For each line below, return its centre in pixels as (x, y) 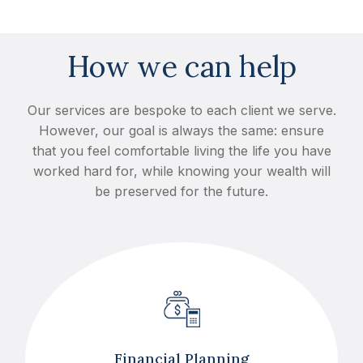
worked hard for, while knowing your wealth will (181, 171)
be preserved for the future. (181, 191)
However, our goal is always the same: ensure (181, 130)
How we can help (181, 66)
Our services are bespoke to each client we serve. (181, 110)
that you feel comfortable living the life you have (181, 151)
